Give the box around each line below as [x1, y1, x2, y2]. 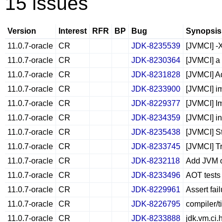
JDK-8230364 [131, 56, 180, 64]
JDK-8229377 [131, 99, 180, 108]
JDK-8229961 [131, 185, 180, 194]
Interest [58, 27, 87, 35]
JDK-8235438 [131, 128, 180, 136]
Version [7, 27, 36, 35]
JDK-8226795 [131, 200, 180, 208]
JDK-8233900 [131, 85, 180, 93]
